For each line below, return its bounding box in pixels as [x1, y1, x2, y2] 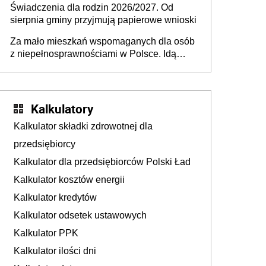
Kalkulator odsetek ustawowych [14, 210, 147, 221]
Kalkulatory [31, 100, 93, 118]
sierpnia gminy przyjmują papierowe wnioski [10, 15, 197, 26]
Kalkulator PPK [14, 228, 78, 239]
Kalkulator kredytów [14, 192, 97, 203]
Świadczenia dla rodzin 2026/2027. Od [10, 2, 173, 13]
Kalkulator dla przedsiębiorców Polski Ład [14, 157, 191, 167]
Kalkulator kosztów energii [14, 175, 125, 185]
